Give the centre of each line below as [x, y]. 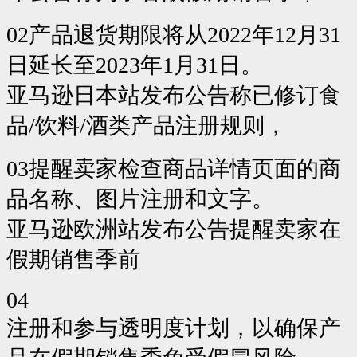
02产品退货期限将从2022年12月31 [174, 35]
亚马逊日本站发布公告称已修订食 [174, 96]
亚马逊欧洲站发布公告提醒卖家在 [174, 229]
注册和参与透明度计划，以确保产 [174, 328]
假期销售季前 [73, 260]
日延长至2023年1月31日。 [135, 65]
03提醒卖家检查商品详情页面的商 [174, 169]
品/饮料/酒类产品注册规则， [147, 126]
